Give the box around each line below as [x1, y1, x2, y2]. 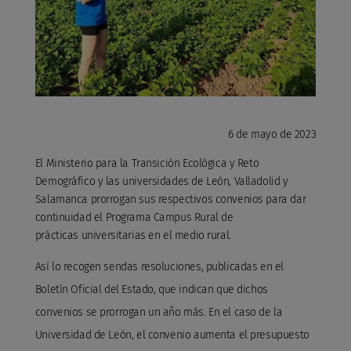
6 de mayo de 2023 [228, 127, 317, 141]
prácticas [34, 228, 81, 242]
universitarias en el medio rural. [81, 228, 231, 242]
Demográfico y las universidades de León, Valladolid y [34, 174, 288, 188]
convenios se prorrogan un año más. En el [34, 305, 234, 319]
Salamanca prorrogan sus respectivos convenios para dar [34, 192, 306, 206]
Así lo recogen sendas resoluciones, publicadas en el [34, 259, 284, 273]
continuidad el [34, 210, 106, 224]
